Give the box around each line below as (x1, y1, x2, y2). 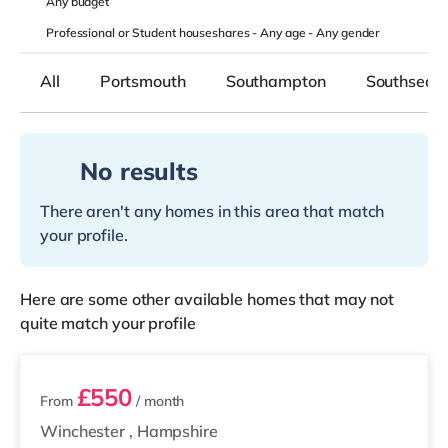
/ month (132, 392, 185, 410)
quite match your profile (20, 313, 196, 333)
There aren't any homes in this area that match (40, 201, 385, 221)
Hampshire (136, 421, 218, 441)
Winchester (40, 421, 129, 441)
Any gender (316, 25, 381, 40)
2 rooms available (46, 317, 162, 335)
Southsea (365, 71, 435, 91)
